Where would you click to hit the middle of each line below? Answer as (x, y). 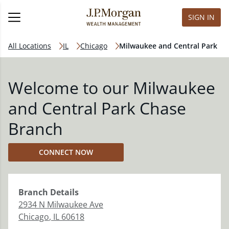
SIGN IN (201, 17)
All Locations (30, 46)
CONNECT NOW (66, 152)
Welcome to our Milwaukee (112, 88)
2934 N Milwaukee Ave (61, 204)
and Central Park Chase (97, 108)
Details (63, 192)
